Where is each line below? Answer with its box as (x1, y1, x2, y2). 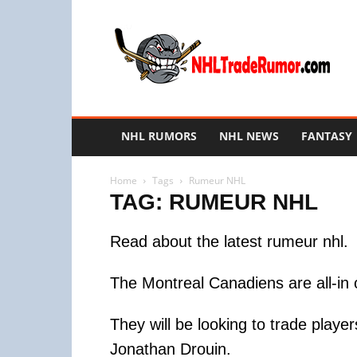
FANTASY (301, 128, 352, 143)
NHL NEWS (219, 128, 279, 143)
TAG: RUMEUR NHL (110, 190, 318, 214)
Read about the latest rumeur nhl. (110, 233, 348, 250)
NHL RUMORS (121, 128, 197, 143)
